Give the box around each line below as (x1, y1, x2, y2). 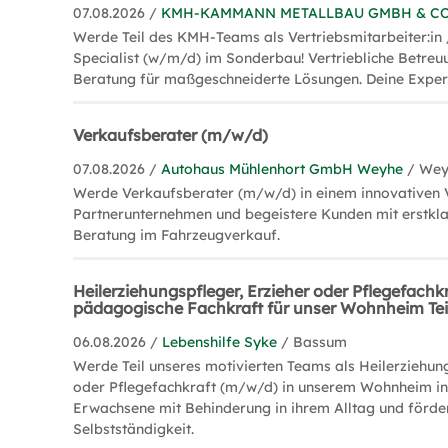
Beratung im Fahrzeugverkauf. (73, 226, 281, 244)
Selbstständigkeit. (73, 420, 195, 438)
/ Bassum (281, 333, 348, 351)
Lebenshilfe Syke (162, 333, 278, 351)
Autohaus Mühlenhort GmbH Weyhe (161, 160, 404, 178)
